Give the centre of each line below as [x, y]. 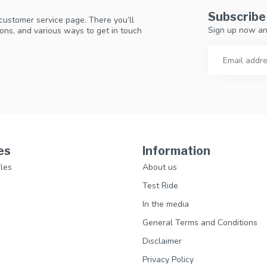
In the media [166, 204]
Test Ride [160, 186]
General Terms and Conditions [200, 223]
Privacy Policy [168, 260]
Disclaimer [162, 241]
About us [160, 167]
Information [176, 151]
